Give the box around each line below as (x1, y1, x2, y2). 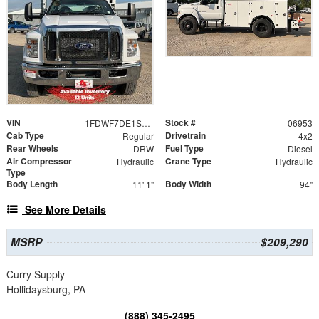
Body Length (6, 177, 58, 190)
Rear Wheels (6, 141, 58, 155)
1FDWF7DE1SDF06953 (141, 116, 150, 129)
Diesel (287, 142, 313, 155)
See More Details (25, 202, 106, 216)
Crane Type (165, 154, 211, 167)
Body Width (165, 177, 211, 190)
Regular (122, 129, 154, 142)
